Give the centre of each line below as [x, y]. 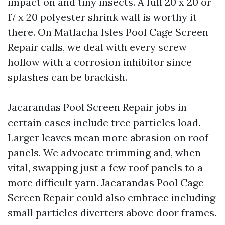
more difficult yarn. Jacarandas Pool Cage [106, 183]
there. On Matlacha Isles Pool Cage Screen [108, 32]
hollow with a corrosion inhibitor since [100, 62]
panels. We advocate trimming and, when [104, 152]
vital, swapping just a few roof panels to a [105, 167]
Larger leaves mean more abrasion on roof [108, 137]
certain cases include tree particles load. [104, 122]
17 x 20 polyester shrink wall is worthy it [102, 17]
